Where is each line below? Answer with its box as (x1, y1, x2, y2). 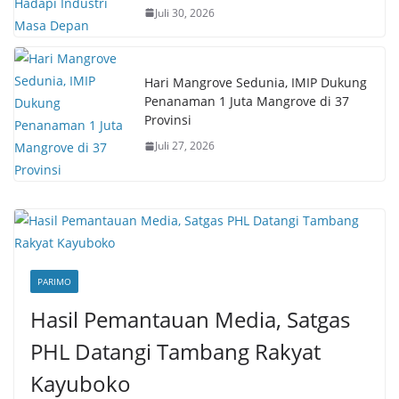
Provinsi (144, 111, 191, 128)
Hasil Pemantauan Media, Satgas (30, 305, 350, 334)
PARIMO (37, 275, 71, 288)
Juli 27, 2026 (155, 138, 215, 153)
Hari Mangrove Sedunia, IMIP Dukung (144, 74, 367, 91)
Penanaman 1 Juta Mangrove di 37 (144, 93, 349, 110)
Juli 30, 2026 (155, 4, 215, 20)
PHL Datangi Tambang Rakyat (30, 337, 321, 366)
